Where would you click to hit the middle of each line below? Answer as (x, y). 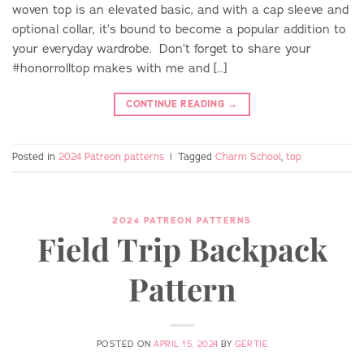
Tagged (197, 157)
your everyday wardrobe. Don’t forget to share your (162, 49)
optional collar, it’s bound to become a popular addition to (179, 29)
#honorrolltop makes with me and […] (119, 68)
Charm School (248, 157)
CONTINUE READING (177, 104)
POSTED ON (125, 344)
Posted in (35, 157)
